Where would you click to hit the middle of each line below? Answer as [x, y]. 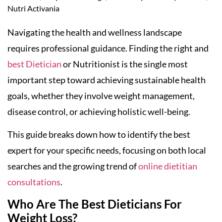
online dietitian [168, 166]
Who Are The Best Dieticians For [95, 204]
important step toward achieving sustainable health [107, 80]
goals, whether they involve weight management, [101, 95]
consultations [34, 182]
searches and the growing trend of [73, 166]
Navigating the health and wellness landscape [95, 32]
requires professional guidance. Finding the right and [108, 48]
